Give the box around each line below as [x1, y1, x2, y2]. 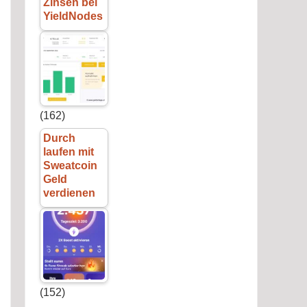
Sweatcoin [42, 160, 97, 172]
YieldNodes [42, 10, 103, 23]
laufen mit [42, 146, 94, 158]
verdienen [42, 187, 95, 199]
